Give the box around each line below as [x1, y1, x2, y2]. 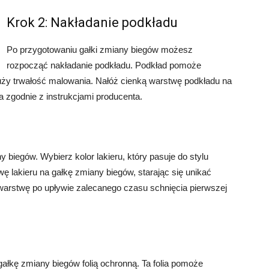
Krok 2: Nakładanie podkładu [7, 15, 178, 30]
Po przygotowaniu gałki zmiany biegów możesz [7, 44, 193, 55]
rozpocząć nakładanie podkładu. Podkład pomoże [7, 60, 201, 70]
